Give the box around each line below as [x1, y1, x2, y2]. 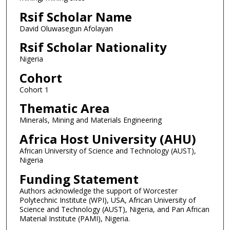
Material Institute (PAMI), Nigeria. [19, 213, 130, 223]
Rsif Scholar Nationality [19, 39, 167, 56]
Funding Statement [19, 170, 139, 187]
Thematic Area [19, 100, 109, 117]
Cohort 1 [19, 84, 49, 94]
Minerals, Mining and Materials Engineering [19, 115, 162, 125]
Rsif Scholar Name [19, 8, 132, 25]
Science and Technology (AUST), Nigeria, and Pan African [19, 204, 209, 214]
